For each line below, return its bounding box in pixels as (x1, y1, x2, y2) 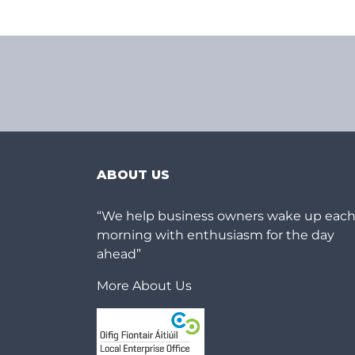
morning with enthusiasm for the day (97, 227, 334, 243)
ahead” (97, 246, 141, 262)
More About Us (97, 278, 192, 294)
